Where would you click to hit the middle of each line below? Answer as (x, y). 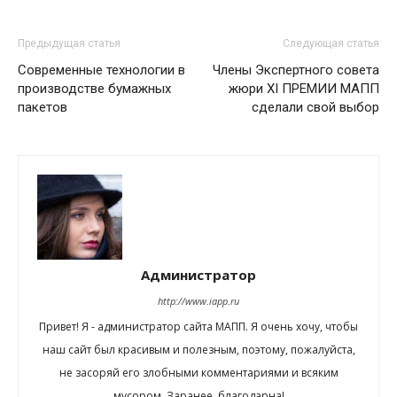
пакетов (43, 108)
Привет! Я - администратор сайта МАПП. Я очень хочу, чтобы (198, 327)
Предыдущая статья (69, 44)
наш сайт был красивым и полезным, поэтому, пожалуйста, (198, 350)
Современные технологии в (101, 70)
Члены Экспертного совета (296, 70)
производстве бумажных (94, 89)
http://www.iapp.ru (198, 301)
